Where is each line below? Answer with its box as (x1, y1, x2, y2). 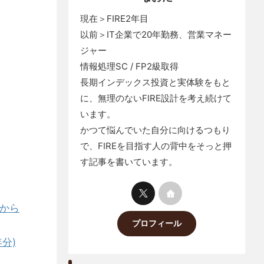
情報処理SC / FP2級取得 (80, 61, 179, 72)
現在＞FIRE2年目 (80, 13, 148, 24)
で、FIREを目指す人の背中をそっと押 (80, 140, 232, 151)
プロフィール (132, 219, 181, 228)
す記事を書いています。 (80, 156, 177, 167)
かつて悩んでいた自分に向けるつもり (80, 124, 230, 136)
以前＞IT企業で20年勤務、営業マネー (80, 29, 232, 40)
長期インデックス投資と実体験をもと (80, 77, 230, 88)
